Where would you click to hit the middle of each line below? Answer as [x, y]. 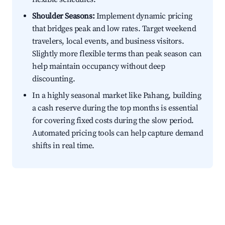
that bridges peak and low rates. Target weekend [114, 29]
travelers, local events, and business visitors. [108, 41]
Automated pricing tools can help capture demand [118, 133]
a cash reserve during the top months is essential [115, 108]
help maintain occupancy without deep [99, 67]
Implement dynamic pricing [143, 16]
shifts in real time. [63, 146]
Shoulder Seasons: [64, 16]
